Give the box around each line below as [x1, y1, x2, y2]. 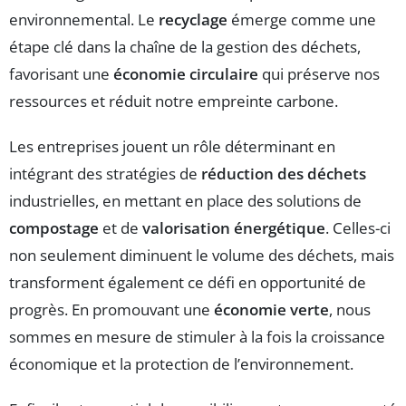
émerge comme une [227, 8, 376, 30]
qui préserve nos [258, 63, 380, 84]
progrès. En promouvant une [9, 298, 214, 320]
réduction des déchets [201, 162, 366, 184]
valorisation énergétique [142, 217, 325, 238]
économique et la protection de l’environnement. [9, 353, 353, 374]
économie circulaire [113, 63, 258, 84]
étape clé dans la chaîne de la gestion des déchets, [9, 35, 361, 57]
